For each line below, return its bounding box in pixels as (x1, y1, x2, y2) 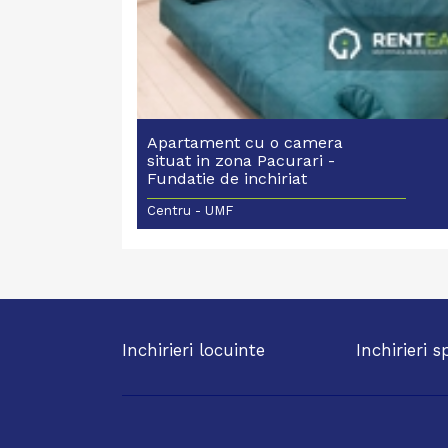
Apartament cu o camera (147, 132, 343, 152)
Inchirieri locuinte (122, 339, 265, 360)
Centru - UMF (147, 202, 233, 218)
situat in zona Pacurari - (147, 150, 335, 170)
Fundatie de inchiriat (147, 168, 307, 188)
